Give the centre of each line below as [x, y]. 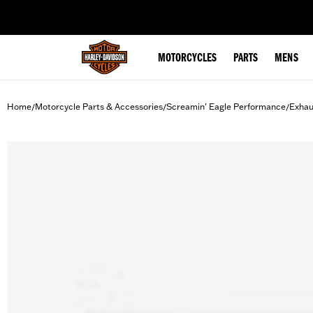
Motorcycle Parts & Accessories [99, 107]
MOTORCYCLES [187, 59]
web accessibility [119, 10]
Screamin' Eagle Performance [226, 107]
